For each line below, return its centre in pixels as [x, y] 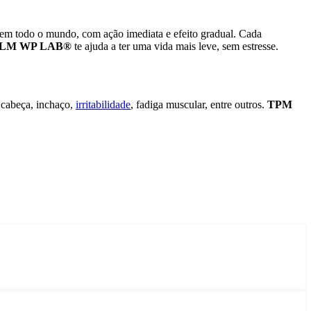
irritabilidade [103, 105]
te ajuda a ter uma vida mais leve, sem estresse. [175, 46]
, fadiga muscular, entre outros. [199, 105]
